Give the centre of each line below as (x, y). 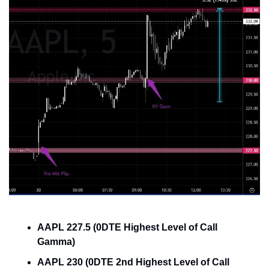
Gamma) (56, 241)
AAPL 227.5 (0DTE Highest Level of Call (127, 227)
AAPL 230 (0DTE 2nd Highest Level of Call (133, 262)
